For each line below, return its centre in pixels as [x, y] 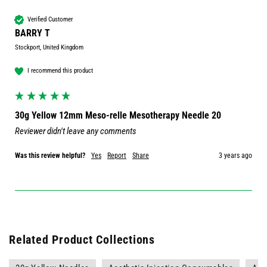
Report [117, 155]
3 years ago [235, 155]
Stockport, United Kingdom [49, 47]
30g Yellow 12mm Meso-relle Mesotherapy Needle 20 [118, 115]
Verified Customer [50, 20]
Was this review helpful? [50, 155]
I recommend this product [60, 71]
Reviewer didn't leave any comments [76, 131]
